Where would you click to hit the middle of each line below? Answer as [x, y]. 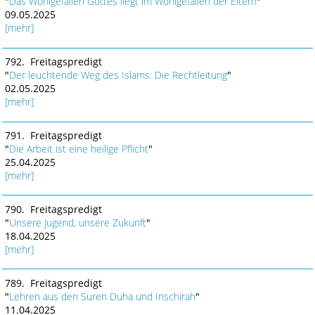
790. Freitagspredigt [53, 209]
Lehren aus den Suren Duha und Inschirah [102, 296]
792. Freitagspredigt [53, 62]
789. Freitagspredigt [53, 283]
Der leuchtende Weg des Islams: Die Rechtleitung [118, 75]
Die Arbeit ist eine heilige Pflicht [78, 149]
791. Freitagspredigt [53, 135]
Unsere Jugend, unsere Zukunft [77, 222]
